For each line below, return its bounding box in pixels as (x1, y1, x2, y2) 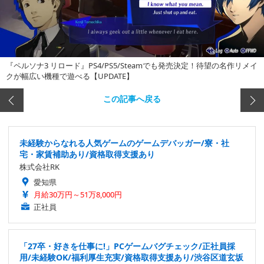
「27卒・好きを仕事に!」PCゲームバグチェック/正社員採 (19, 240, 235, 252)
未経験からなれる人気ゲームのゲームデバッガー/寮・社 (19, 137, 229, 149)
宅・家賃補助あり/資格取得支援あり (19, 148, 155, 160)
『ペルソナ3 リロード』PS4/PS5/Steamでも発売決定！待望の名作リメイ (6, 60, 258, 71)
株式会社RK (19, 161, 60, 173)
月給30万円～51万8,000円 (34, 189, 122, 200)
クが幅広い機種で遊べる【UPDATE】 (6, 71, 134, 82)
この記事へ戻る (103, 94, 161, 103)
